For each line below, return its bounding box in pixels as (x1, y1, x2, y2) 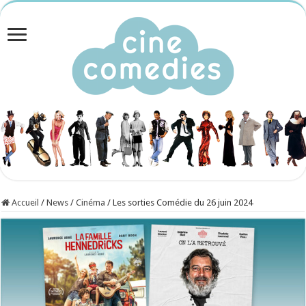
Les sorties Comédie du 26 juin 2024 (113, 197, 253, 208)
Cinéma (76, 197, 106, 208)
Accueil (10, 197, 40, 208)
